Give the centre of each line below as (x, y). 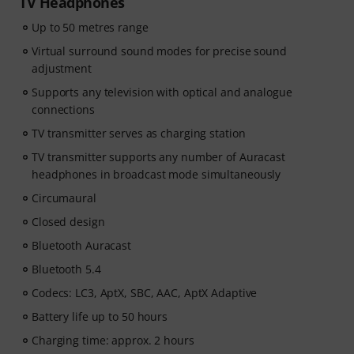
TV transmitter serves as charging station (139, 133)
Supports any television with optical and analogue (162, 92)
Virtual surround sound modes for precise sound (159, 51)
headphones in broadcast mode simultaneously (156, 174)
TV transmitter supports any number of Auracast (158, 157)
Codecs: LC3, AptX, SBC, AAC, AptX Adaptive (145, 293)
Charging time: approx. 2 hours (113, 340)
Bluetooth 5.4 (66, 269)
